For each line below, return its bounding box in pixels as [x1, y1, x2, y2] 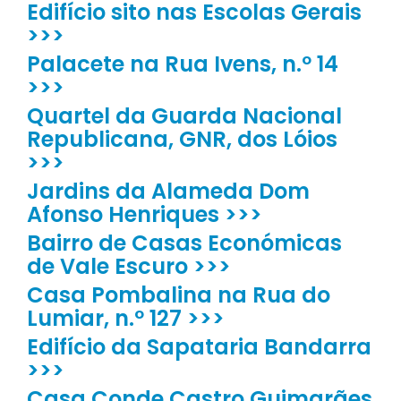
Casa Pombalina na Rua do [27, 280, 330, 311]
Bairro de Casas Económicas [27, 228, 342, 259]
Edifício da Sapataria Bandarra [27, 332, 371, 363]
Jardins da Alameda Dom [27, 176, 310, 207]
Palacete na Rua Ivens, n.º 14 [27, 49, 338, 80]
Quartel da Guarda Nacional [27, 101, 342, 132]
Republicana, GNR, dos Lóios [27, 124, 337, 155]
